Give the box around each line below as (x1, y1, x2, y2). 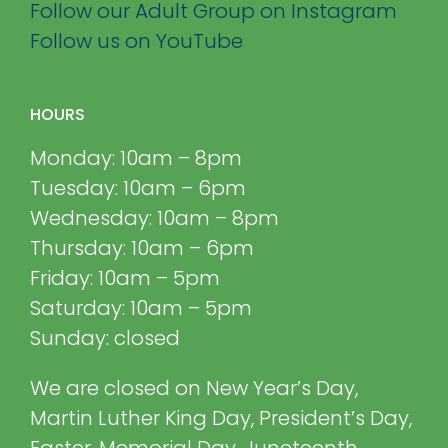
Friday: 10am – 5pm (30, 263, 220, 292)
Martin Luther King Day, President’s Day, (30, 403, 412, 432)
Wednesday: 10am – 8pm (30, 203, 279, 232)
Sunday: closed (30, 323, 180, 352)
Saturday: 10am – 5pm (30, 293, 252, 322)
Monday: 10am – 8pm (30, 143, 242, 172)
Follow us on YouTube (30, 26, 243, 55)
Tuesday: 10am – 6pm (30, 173, 246, 202)
